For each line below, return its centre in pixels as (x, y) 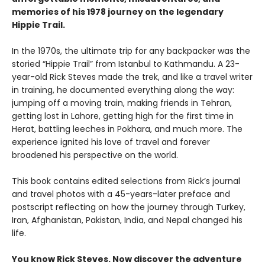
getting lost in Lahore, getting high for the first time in (123, 116)
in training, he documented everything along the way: (123, 90)
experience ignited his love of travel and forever (111, 142)
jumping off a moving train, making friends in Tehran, (122, 103)
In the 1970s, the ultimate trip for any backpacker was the (131, 51)
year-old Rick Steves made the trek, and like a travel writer (132, 77)
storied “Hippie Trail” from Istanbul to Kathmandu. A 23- (126, 64)
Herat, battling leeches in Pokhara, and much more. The (127, 129)
